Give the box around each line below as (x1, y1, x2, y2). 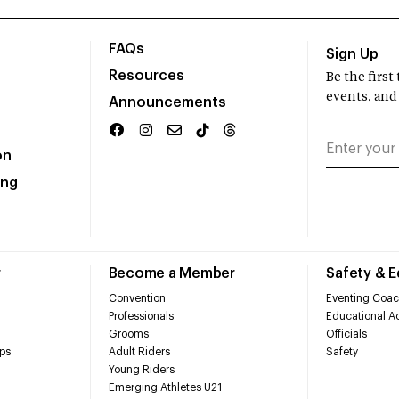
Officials (326, 328, 368, 339)
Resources (108, 69, 184, 84)
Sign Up (326, 47, 379, 62)
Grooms (108, 328, 149, 339)
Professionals (108, 310, 174, 322)
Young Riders (108, 363, 175, 375)
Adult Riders (108, 346, 170, 357)
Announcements (108, 95, 226, 110)
